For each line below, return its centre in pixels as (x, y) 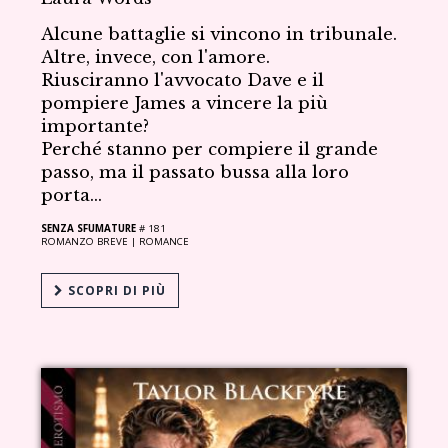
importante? (95, 126)
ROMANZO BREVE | (90, 241)
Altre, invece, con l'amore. (156, 57)
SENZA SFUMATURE (89, 228)
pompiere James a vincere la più (185, 103)
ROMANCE (164, 241)
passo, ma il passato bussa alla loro (195, 172)
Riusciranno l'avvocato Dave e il (183, 80)
